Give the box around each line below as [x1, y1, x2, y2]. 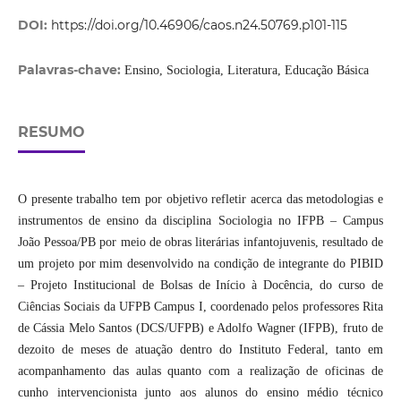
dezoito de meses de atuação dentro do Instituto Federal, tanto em [17, 343, 384, 357]
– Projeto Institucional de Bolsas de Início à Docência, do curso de [17, 278, 384, 293]
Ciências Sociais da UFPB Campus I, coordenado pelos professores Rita [17, 300, 384, 314]
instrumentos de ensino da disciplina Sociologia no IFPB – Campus [17, 214, 384, 228]
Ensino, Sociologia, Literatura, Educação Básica [124, 64, 369, 78]
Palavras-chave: [17, 62, 124, 79]
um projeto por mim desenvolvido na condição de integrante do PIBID [17, 257, 384, 271]
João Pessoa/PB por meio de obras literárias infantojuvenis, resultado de [17, 235, 384, 250]
